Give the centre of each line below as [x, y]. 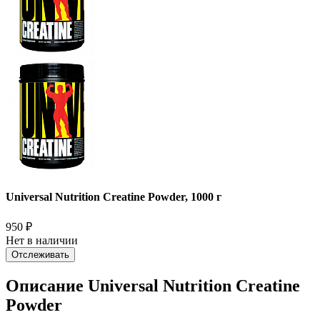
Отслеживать [40, 255]
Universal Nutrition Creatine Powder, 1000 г [114, 197]
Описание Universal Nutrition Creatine [153, 286]
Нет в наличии [42, 241]
